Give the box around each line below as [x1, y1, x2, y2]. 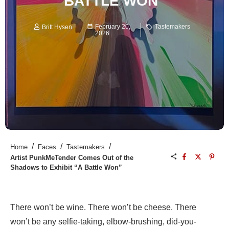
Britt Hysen [42, 24, 72, 31]
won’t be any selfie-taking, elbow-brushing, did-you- [10, 217, 196, 226]
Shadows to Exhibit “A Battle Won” [10, 164, 122, 172]
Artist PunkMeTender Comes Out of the [10, 154, 133, 162]
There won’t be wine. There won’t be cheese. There [10, 203, 196, 212]
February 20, [95, 23, 131, 31]
